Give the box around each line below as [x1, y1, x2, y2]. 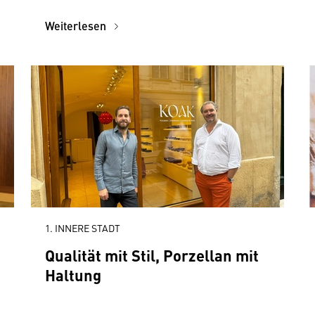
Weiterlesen [45, 18, 109, 34]
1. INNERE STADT [45, 221, 120, 235]
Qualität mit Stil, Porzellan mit [45, 244, 259, 266]
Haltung [45, 264, 101, 285]
